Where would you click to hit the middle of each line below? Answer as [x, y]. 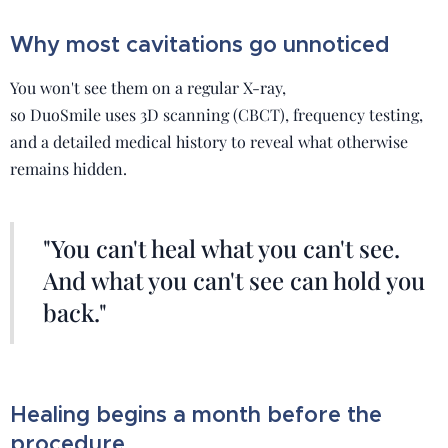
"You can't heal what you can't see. [221, 248]
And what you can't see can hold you [234, 280]
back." [75, 312]
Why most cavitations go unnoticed [200, 44]
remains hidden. [68, 168]
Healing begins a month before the [196, 414]
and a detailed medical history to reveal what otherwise [209, 141]
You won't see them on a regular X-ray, [148, 87]
